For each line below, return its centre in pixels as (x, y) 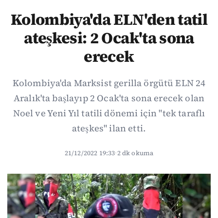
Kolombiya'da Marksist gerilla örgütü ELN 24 (109, 83)
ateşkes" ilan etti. (109, 128)
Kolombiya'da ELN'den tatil (109, 19)
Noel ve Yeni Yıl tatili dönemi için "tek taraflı (109, 113)
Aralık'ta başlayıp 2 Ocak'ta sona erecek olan (109, 98)
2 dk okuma (135, 153)
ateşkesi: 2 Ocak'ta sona (109, 38)
